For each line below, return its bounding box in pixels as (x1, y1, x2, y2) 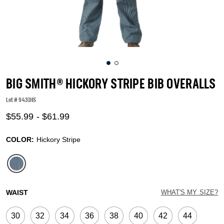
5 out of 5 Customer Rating (35, 100, 112, 109)
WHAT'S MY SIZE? (160, 188, 218, 196)
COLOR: (6, 135, 36, 143)
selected (21, 176, 45, 184)
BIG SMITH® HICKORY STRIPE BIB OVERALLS (6, 78, 216, 92)
